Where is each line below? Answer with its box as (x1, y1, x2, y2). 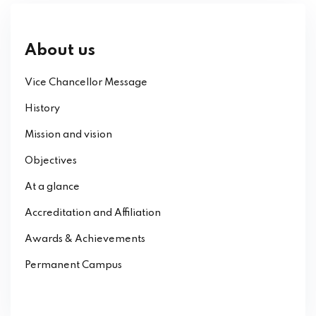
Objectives (25, 156, 77, 166)
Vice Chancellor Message (25, 78, 147, 88)
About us (25, 43, 95, 59)
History (25, 104, 60, 114)
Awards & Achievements (25, 234, 145, 245)
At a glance (25, 182, 80, 193)
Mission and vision (25, 130, 112, 140)
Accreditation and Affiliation (25, 208, 161, 219)
